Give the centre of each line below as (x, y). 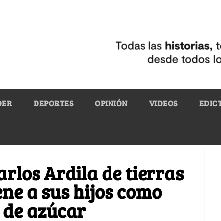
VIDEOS (163, 103)
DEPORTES (53, 103)
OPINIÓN (111, 103)
